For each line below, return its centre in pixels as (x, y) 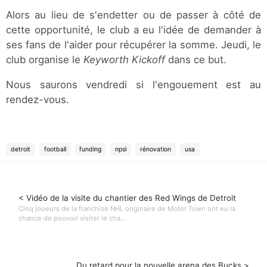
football (55, 149)
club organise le (45, 59)
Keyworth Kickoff (124, 59)
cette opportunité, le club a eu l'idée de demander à (133, 30)
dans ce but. (196, 59)
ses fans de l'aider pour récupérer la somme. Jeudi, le (133, 44)
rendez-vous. (38, 99)
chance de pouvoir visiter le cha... (72, 218)
